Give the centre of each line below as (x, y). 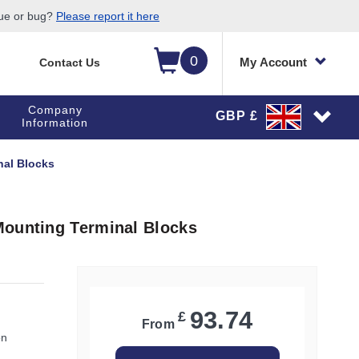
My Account (273, 62)
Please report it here (108, 16)
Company (55, 110)
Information (55, 123)
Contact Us (69, 63)
